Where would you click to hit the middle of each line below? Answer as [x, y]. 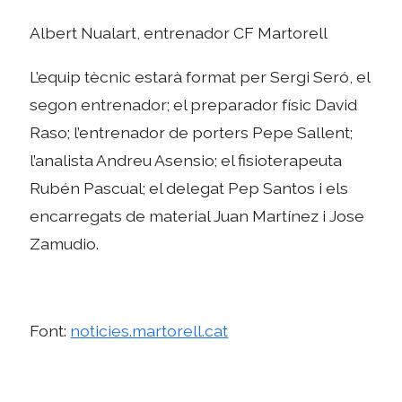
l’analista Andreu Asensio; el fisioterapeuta [186, 160]
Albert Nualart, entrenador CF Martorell [179, 33]
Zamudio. [65, 243]
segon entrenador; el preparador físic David [194, 104]
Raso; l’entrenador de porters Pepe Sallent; [192, 132]
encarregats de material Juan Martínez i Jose [197, 215]
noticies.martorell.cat [149, 331]
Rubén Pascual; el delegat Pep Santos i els [189, 188]
